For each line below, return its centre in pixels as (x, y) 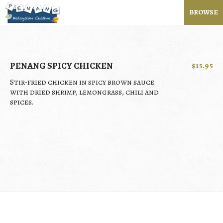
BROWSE (204, 12)
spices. (22, 102)
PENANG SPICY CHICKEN (61, 66)
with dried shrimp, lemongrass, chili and (84, 92)
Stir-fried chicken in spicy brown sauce (82, 82)
